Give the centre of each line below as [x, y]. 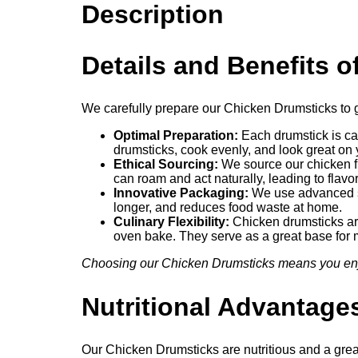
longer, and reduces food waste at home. [228, 208]
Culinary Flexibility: [171, 222]
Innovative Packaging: [181, 193]
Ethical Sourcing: [166, 165]
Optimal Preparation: [176, 136]
